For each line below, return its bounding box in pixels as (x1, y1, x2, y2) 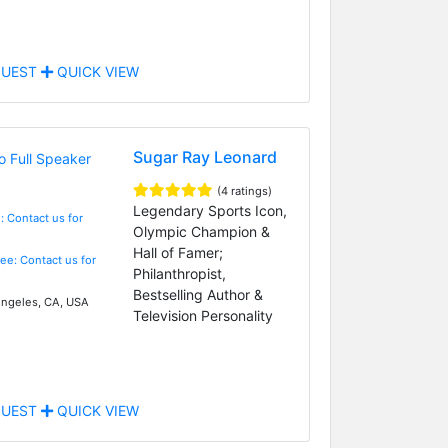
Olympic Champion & (132, 222, 270, 240)
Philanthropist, (132, 264, 226, 282)
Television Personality (132, 306, 273, 324)
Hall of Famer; (132, 243, 223, 261)
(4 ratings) (216, 183, 272, 198)
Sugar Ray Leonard (132, 146, 277, 167)
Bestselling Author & (132, 285, 263, 303)
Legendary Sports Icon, (132, 201, 287, 219)
